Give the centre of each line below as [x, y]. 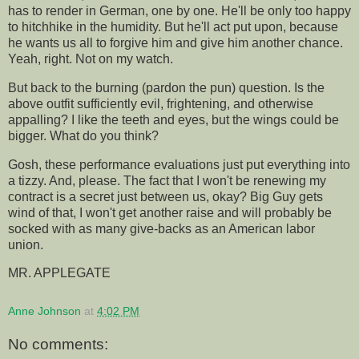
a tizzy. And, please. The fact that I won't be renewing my [167, 180]
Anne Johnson [44, 311]
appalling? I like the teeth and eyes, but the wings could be [173, 119]
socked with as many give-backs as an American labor [161, 228]
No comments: [58, 344]
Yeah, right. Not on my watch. [91, 58]
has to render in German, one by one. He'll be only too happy [179, 10]
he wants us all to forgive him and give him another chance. [175, 42]
